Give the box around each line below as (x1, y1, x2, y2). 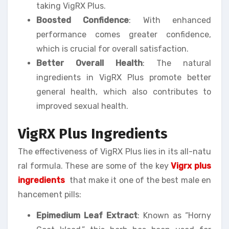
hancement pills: (18, 190, 81, 199)
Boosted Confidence (36, 15, 129, 25)
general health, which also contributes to (36, 86, 211, 97)
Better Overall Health (36, 58, 143, 68)
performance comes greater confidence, (36, 29, 211, 39)
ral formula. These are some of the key (18, 161, 171, 171)
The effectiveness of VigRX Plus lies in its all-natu (18, 147, 211, 156)
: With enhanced (129, 15, 212, 25)
